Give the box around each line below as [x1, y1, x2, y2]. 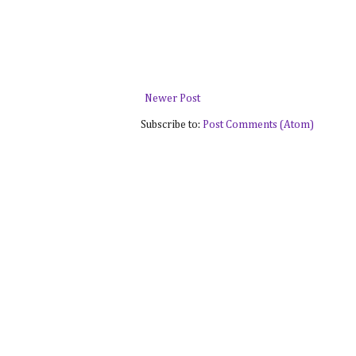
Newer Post [145, 93, 200, 105]
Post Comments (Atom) [203, 119, 314, 131]
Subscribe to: [141, 119, 203, 131]
